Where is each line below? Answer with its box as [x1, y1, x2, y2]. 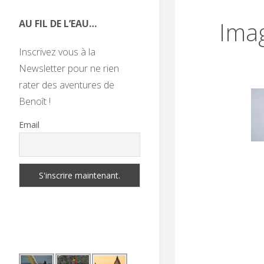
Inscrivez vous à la [19, 45, 95, 59]
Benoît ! [19, 95, 51, 108]
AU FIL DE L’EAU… [19, 17, 97, 31]
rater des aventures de [19, 78, 114, 92]
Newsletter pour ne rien [19, 62, 119, 75]
